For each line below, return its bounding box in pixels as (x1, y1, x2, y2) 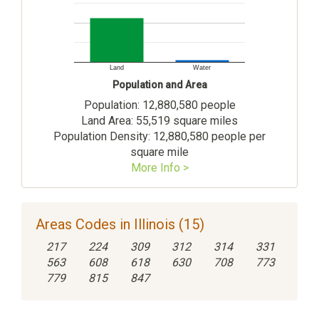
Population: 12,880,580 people (83, 98, 236, 112)
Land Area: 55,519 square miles (81, 113, 238, 127)
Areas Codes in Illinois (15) (36, 215, 204, 233)
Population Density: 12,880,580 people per (53, 129, 266, 143)
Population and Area (112, 78, 207, 90)
